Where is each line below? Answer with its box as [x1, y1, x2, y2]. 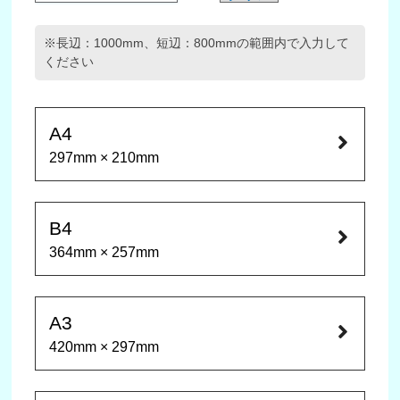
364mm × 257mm [49, 245, 160, 260]
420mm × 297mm [49, 339, 160, 354]
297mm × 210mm [49, 150, 160, 165]
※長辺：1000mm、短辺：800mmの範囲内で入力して [44, 36, 350, 50]
